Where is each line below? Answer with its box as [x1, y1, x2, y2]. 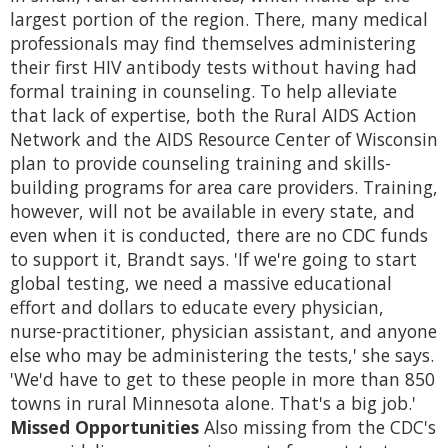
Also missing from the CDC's [199, 415, 436, 440]
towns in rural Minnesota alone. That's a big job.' [10, 391, 416, 416]
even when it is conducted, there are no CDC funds [10, 223, 428, 248]
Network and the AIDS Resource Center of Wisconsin [10, 127, 438, 152]
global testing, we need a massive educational [10, 271, 392, 296]
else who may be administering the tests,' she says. [10, 343, 434, 368]
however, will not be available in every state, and [10, 199, 415, 224]
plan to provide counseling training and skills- [10, 151, 391, 176]
